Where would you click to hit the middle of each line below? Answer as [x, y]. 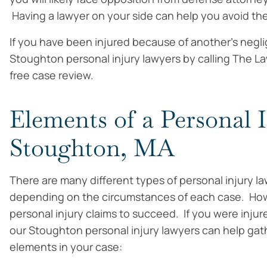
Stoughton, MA [92, 148]
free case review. [52, 75]
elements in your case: [66, 247]
